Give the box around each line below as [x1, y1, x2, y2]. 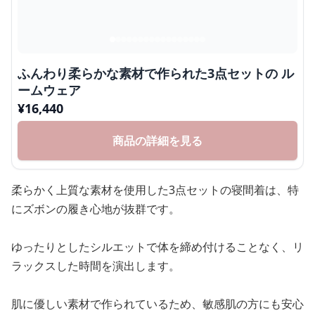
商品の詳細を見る [112, 132, 202, 148]
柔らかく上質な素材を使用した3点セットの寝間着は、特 [11, 181, 299, 198]
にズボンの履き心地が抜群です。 [11, 200, 180, 217]
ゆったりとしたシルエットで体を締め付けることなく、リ [11, 238, 304, 255]
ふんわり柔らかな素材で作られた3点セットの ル [18, 64, 281, 82]
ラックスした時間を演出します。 [11, 257, 180, 274]
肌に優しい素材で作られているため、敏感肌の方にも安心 [11, 295, 304, 311]
